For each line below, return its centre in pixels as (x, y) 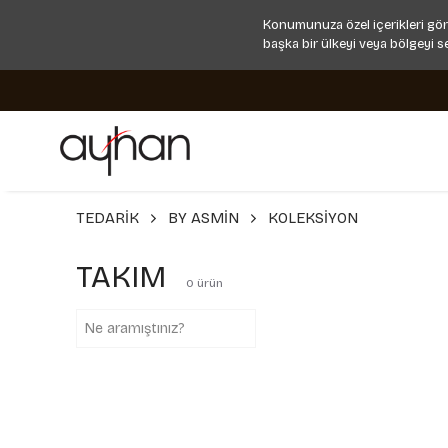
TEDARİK (107, 218)
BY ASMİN (203, 218)
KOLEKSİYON (313, 218)
